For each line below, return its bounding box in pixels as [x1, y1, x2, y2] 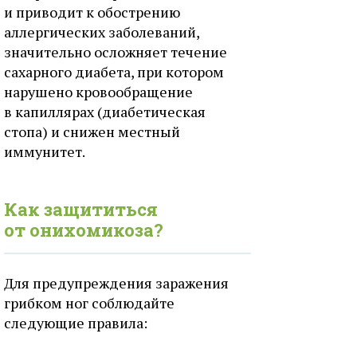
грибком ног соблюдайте [4, 293, 175, 312]
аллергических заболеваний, [4, 22, 199, 41]
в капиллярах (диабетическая [4, 102, 206, 121]
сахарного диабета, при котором [4, 62, 224, 81]
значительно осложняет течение [4, 42, 227, 61]
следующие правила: [4, 313, 147, 332]
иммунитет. [4, 142, 85, 161]
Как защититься [4, 198, 158, 221]
